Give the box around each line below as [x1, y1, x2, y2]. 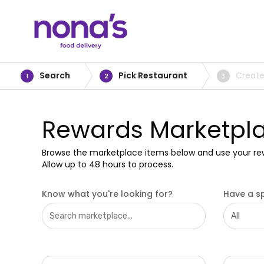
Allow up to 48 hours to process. [42, 159, 173, 170]
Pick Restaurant [118, 70, 187, 81]
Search [39, 70, 70, 81]
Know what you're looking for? [42, 188, 173, 200]
